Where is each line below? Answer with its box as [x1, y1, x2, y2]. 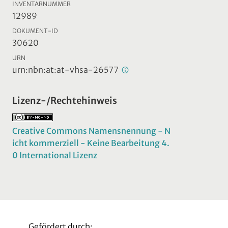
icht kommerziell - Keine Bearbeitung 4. [12, 137, 169, 148]
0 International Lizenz [12, 150, 97, 160]
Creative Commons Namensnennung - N [12, 125, 170, 136]
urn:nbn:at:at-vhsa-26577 [12, 64, 120, 75]
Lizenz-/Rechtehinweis [12, 94, 117, 106]
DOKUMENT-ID [12, 26, 58, 35]
